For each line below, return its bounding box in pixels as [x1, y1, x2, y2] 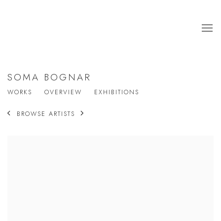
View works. [7, 138, 42, 148]
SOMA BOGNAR [7, 71, 92, 84]
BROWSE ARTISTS [17, 110, 75, 119]
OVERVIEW [44, 88, 82, 97]
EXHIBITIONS [94, 88, 139, 97]
